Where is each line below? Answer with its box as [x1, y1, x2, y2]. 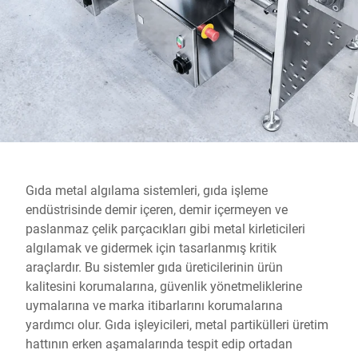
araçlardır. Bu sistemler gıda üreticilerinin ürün [26, 258, 283, 275]
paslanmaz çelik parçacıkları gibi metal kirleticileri [26, 220, 305, 237]
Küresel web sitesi [26, 2, 126, 18]
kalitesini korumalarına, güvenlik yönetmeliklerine [26, 277, 302, 294]
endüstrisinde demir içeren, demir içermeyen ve [26, 201, 288, 217]
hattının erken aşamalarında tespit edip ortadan [26, 335, 292, 352]
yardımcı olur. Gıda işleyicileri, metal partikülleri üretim [26, 316, 328, 332]
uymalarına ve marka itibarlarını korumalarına [26, 296, 283, 313]
